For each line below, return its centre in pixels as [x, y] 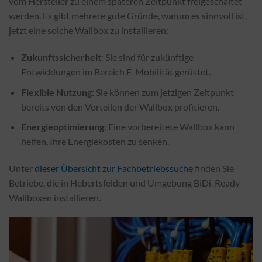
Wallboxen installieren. [55, 197]
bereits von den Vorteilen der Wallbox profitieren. [120, 106]
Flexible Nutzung [56, 92]
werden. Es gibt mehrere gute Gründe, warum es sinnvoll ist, [128, 16]
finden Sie [213, 168]
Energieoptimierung [62, 127]
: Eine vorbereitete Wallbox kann [169, 127]
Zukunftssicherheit [61, 57]
